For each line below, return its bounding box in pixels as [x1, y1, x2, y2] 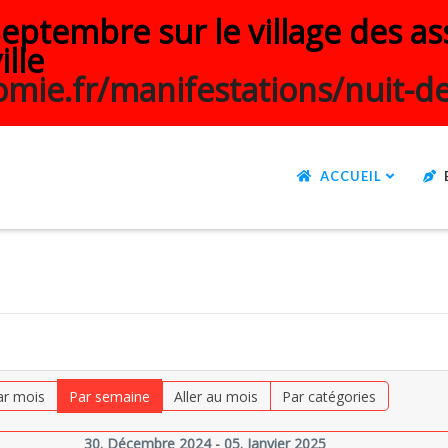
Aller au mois [174, 387, 259, 406]
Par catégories [282, 387, 377, 406]
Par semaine [69, 387, 151, 406]
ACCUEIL [320, 168, 382, 184]
